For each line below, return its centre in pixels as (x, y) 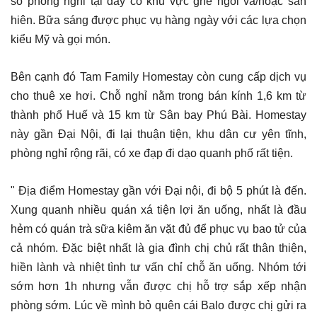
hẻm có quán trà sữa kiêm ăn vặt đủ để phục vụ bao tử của (158, 229)
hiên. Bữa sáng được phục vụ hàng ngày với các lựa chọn (158, 20)
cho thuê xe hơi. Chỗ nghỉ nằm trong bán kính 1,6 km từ (158, 96)
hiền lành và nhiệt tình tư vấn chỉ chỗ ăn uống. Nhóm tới (158, 267)
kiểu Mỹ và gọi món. (60, 39)
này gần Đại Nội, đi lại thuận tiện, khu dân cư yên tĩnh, (158, 134)
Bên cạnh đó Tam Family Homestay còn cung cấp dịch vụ (158, 76)
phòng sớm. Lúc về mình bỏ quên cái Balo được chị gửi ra (158, 305)
